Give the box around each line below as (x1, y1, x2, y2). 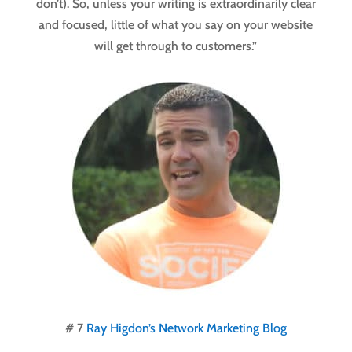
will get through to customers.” (94, 38, 258, 54)
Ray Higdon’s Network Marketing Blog (86, 321, 287, 336)
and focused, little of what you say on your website (38, 17, 313, 33)
